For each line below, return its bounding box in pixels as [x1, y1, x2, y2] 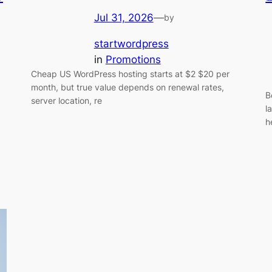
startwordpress [93, 37, 169, 50]
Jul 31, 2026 [93, 11, 154, 24]
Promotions [105, 53, 161, 66]
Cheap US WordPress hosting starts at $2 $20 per [30, 68, 229, 79]
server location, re [30, 95, 102, 106]
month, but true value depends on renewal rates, [30, 81, 224, 92]
